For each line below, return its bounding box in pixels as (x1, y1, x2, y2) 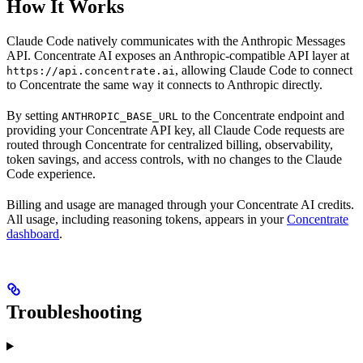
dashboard (6, 226, 59, 241)
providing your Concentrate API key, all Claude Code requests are (6, 122, 344, 137)
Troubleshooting (6, 301, 142, 322)
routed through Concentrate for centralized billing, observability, (6, 137, 333, 152)
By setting (6, 108, 62, 122)
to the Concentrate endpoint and (178, 108, 344, 122)
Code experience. (6, 166, 96, 181)
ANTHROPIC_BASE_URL (62, 109, 178, 122)
